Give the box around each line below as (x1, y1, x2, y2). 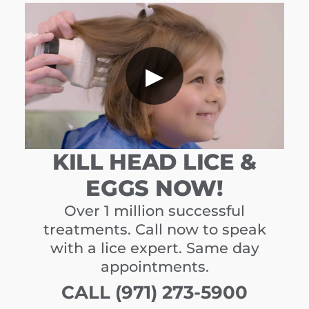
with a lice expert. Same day (50, 239, 259, 257)
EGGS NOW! (86, 174, 223, 201)
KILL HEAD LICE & (52, 148, 257, 175)
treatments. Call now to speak (43, 220, 266, 238)
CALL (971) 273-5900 (61, 280, 248, 303)
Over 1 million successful (64, 201, 245, 219)
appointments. (100, 257, 209, 275)
